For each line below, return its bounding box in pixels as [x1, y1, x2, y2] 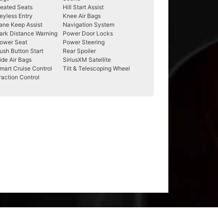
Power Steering [63, 38, 105, 46]
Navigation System [63, 21, 114, 28]
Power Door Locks [63, 30, 113, 37]
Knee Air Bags [63, 12, 101, 19]
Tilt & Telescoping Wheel [63, 65, 130, 72]
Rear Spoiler [63, 47, 96, 54]
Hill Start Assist [63, 3, 104, 11]
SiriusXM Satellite [63, 56, 111, 63]
